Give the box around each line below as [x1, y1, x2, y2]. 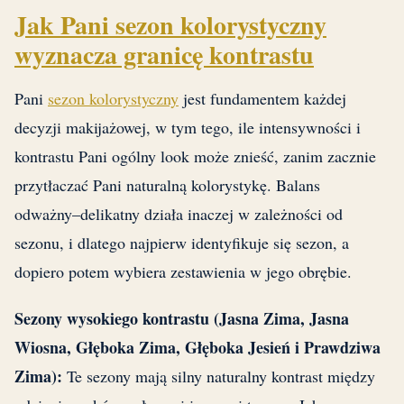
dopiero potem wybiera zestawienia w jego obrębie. [14, 261, 352, 283]
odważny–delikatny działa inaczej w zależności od [14, 203, 343, 225]
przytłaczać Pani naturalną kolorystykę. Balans [14, 174, 320, 197]
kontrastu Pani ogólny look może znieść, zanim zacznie [14, 145, 376, 168]
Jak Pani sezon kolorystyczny [14, 6, 326, 44]
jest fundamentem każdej [179, 87, 346, 110]
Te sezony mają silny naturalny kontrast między [62, 365, 375, 388]
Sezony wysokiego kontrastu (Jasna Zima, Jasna [14, 307, 349, 331]
